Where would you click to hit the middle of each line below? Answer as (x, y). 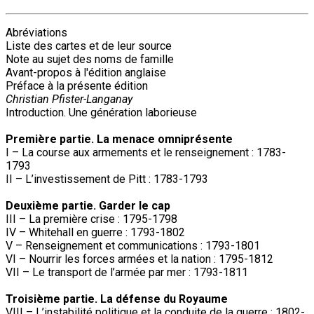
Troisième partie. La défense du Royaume (117, 299)
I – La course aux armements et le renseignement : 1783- (146, 152)
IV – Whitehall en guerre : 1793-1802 (97, 232)
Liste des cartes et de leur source (89, 46)
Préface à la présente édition (77, 86)
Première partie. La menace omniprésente (119, 139)
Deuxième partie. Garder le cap (88, 205)
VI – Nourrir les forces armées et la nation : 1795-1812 (139, 259)
